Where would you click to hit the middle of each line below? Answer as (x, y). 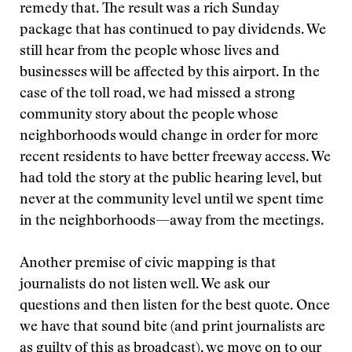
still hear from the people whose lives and (150, 52)
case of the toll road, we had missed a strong (158, 94)
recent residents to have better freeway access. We (175, 158)
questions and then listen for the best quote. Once (175, 306)
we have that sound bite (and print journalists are (172, 328)
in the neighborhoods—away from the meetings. (172, 222)
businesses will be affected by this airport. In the (170, 73)
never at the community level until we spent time (172, 200)
